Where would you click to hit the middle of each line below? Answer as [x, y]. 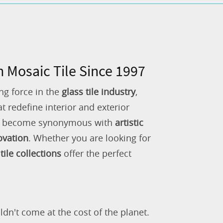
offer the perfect [96, 153]
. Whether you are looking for [90, 138]
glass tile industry [99, 91]
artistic [129, 122]
